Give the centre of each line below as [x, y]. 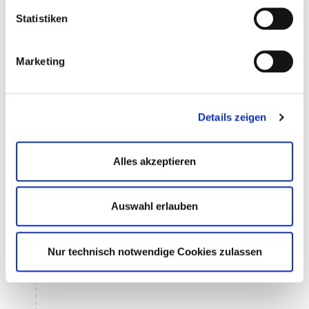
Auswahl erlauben [154, 206]
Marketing [40, 61]
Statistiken [42, 18]
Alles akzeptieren [154, 161]
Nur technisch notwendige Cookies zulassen [154, 251]
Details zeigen [232, 117]
